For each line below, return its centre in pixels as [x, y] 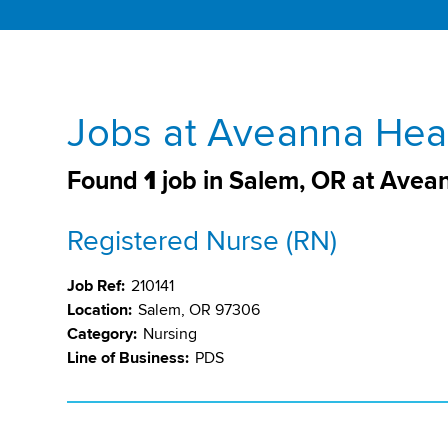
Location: [100, 310]
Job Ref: [96, 286]
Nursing [170, 334]
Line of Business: [128, 358]
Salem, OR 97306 [199, 310]
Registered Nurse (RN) [202, 241]
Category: [102, 334]
